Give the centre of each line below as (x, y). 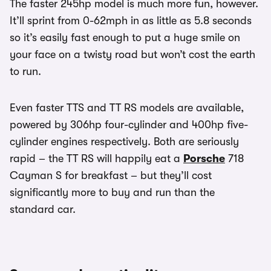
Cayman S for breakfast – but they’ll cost (111, 176)
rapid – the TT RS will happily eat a (96, 159)
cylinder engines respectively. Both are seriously (124, 142)
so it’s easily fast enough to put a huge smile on (125, 38)
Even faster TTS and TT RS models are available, (127, 108)
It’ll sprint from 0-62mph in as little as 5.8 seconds (131, 21)
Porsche (204, 159)
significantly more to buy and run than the (112, 193)
